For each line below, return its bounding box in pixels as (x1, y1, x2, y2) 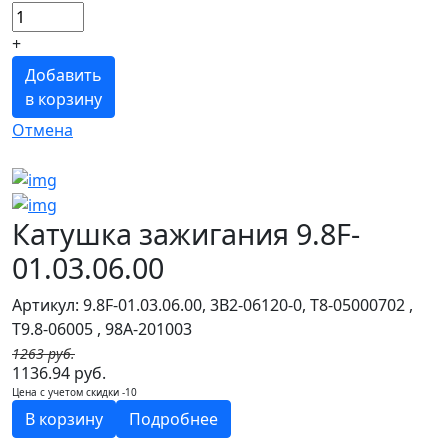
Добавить (25, 64, 102, 87)
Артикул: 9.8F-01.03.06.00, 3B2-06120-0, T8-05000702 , (12, 294, 413, 317)
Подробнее (129, 408, 218, 431)
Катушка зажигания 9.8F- (12, 214, 360, 254)
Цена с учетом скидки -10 (12, 385, 137, 400)
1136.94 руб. (12, 362, 106, 385)
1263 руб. (12, 344, 75, 364)
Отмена (12, 119, 73, 142)
